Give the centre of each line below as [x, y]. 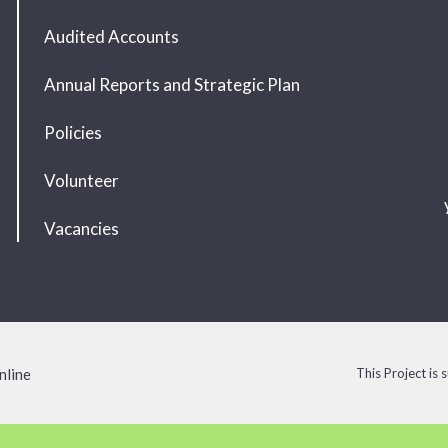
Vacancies [81, 228]
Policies [72, 132]
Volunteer [81, 180]
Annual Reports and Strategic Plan [171, 84]
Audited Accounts [111, 36]
